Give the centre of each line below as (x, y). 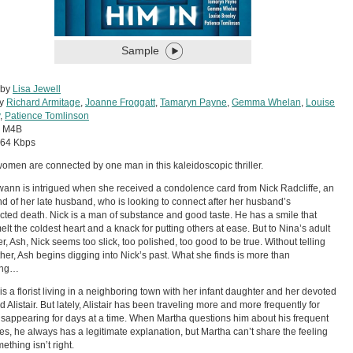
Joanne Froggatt (120, 102)
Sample (140, 50)
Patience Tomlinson (47, 116)
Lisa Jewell (37, 89)
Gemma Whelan (266, 102)
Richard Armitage (43, 102)
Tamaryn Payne (193, 102)
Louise (320, 102)
